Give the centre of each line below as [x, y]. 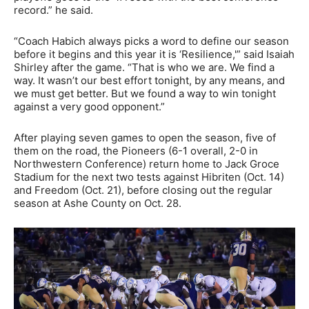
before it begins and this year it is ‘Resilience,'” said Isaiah [154, 54]
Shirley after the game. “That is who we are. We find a [144, 68]
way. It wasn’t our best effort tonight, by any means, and [149, 81]
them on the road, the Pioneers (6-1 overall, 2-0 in [136, 151]
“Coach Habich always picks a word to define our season [151, 41]
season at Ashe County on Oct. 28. [98, 203]
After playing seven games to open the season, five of [145, 138]
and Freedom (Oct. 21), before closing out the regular [143, 190]
